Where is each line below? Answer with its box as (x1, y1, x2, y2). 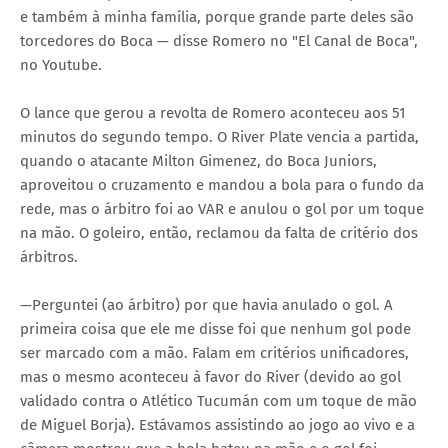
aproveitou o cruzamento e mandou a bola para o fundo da (20, 175, 424, 194)
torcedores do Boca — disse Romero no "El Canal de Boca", (20, 31, 418, 50)
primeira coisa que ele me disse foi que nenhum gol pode (20, 319, 411, 338)
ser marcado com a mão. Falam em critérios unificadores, (20, 343, 409, 362)
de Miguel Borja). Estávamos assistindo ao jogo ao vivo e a (20, 415, 415, 434)
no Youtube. (20, 55, 102, 74)
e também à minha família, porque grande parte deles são (20, 7, 414, 26)
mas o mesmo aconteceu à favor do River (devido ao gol (20, 367, 401, 386)
